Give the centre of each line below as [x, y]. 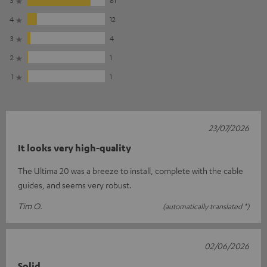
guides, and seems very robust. [75, 184]
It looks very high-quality [74, 148]
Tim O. [30, 205]
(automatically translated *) [206, 206]
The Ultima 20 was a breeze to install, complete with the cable [131, 170]
